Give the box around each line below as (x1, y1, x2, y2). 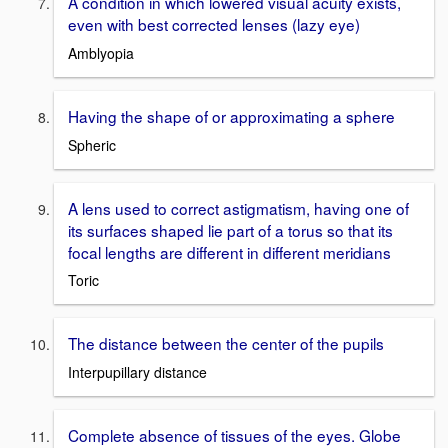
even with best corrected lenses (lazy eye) (68, 13, 360, 36)
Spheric (68, 134, 116, 155)
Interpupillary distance (68, 361, 207, 382)
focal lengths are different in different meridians (68, 240, 391, 263)
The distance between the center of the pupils (68, 332, 384, 355)
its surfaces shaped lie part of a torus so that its (68, 218, 393, 241)
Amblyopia (68, 42, 134, 63)
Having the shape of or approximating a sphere (68, 104, 395, 127)
